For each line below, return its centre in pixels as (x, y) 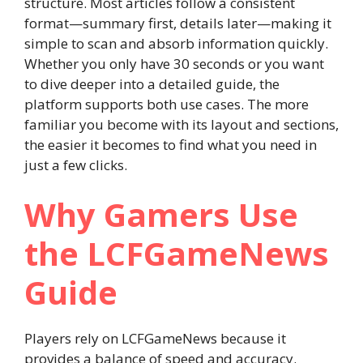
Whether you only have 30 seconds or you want (174, 63)
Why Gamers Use (161, 214)
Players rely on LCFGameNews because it (155, 338)
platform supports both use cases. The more (167, 104)
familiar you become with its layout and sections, (181, 124)
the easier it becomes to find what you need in (171, 144)
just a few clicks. (76, 164)
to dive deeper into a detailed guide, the (152, 83)
